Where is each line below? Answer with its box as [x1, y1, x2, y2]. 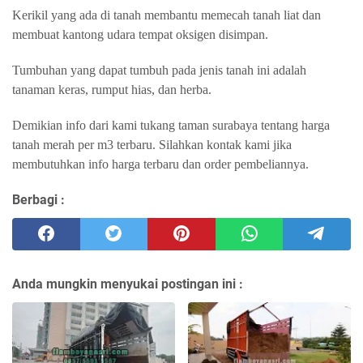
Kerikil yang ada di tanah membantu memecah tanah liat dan [12, 7, 321, 22]
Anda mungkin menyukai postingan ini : [12, 275, 243, 292]
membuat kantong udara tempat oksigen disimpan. [12, 27, 271, 41]
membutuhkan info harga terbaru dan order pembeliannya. [12, 156, 312, 171]
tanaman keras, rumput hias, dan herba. [12, 82, 211, 96]
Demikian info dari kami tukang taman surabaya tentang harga [12, 117, 330, 132]
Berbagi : [12, 191, 65, 207]
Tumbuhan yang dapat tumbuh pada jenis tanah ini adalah [12, 62, 306, 77]
